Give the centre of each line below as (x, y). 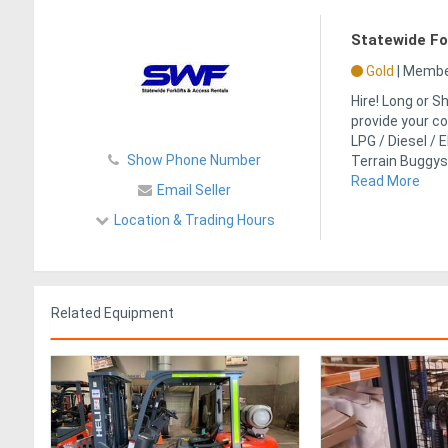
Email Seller (194, 189)
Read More (385, 180)
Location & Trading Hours (194, 219)
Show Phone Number (193, 159)
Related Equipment (112, 312)
